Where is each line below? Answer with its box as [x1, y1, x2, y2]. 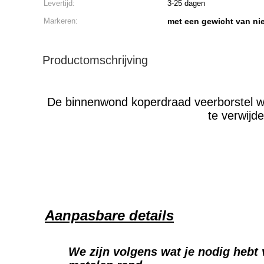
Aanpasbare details [45, 207, 174, 223]
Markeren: [44, 16, 78, 25]
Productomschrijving [42, 54, 148, 67]
